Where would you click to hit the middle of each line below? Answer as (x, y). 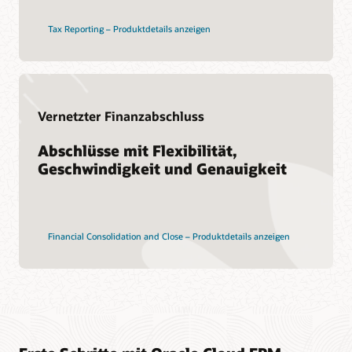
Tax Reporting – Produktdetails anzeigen (129, 29)
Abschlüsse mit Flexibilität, (138, 150)
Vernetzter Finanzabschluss (121, 116)
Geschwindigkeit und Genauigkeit (163, 168)
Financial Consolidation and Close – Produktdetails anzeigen (169, 236)
